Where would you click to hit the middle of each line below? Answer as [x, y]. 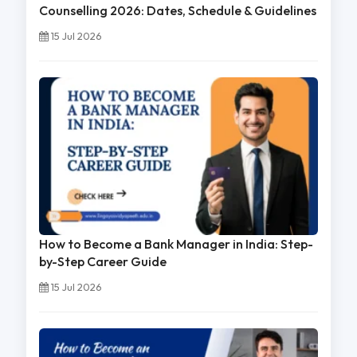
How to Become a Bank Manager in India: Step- [176, 243]
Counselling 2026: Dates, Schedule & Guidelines [177, 11]
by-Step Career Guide [102, 261]
